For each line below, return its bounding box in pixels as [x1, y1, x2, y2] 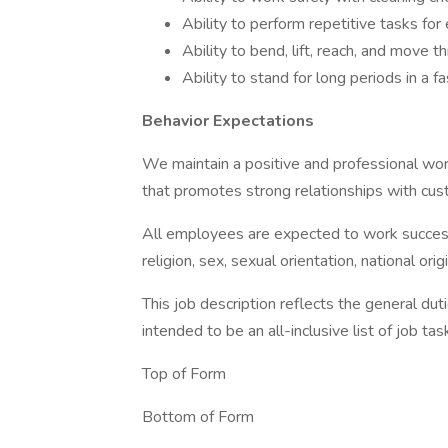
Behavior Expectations [142, 110, 314, 132]
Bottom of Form [142, 406, 254, 428]
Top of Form [142, 363, 226, 385]
